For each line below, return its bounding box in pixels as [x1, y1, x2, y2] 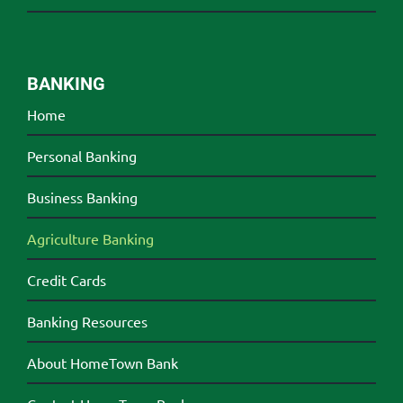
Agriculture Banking [26, 228, 154, 247]
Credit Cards [26, 270, 106, 289]
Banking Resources [26, 311, 148, 330]
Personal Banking [26, 146, 137, 165]
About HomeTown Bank [26, 353, 178, 372]
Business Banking [26, 187, 138, 206]
